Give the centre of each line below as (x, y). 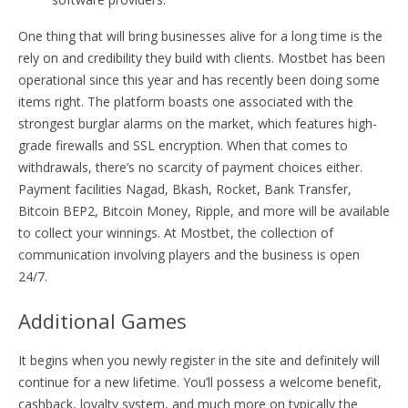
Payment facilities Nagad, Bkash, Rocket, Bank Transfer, (185, 189)
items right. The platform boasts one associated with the (186, 101)
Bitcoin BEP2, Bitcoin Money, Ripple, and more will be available (204, 210)
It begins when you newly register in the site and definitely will (199, 360)
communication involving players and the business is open (189, 254)
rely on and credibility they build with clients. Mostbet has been (202, 57)
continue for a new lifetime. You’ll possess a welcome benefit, (200, 382)
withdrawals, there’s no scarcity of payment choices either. (190, 167)
